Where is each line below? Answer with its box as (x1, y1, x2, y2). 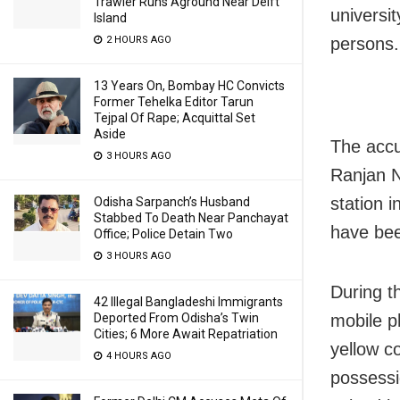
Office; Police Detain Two (94, 227, 233, 241)
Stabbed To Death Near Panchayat (94, 211, 288, 225)
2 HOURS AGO (104, 34, 171, 46)
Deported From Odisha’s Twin (94, 311, 259, 325)
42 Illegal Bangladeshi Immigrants (94, 295, 283, 309)
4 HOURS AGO (104, 350, 171, 362)
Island (94, 11, 127, 25)
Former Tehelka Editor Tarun (94, 95, 254, 109)
